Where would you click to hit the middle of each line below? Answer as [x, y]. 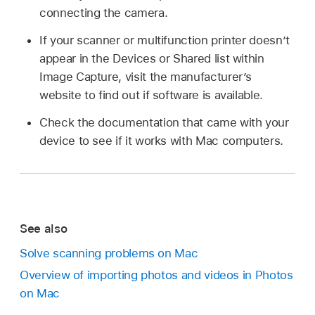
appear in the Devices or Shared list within [152, 58]
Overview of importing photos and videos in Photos [156, 275]
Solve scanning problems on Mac [109, 253]
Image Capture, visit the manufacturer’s [146, 76]
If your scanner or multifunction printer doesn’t [165, 40]
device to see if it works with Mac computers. [161, 140]
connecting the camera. [104, 13]
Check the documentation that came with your [164, 122]
